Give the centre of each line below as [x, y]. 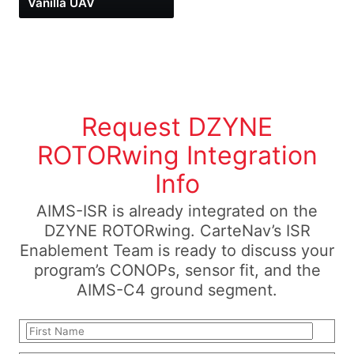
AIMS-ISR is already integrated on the [177, 211]
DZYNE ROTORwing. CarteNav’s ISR [177, 231]
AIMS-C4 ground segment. [177, 290]
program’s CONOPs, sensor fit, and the [177, 271]
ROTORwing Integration [177, 156]
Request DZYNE [177, 127]
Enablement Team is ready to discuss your [177, 251]
